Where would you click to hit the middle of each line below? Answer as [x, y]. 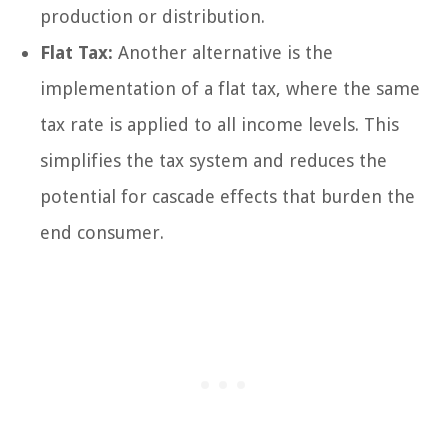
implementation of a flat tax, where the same [230, 89]
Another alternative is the [223, 53]
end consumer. [102, 233]
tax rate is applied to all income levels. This [219, 125]
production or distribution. [152, 17]
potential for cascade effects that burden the [227, 197]
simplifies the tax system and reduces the [213, 161]
